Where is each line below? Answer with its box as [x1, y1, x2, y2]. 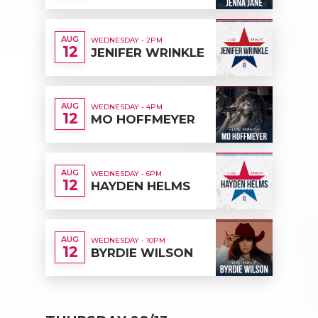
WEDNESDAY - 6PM [91, 168, 162, 178]
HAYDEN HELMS [91, 178, 190, 193]
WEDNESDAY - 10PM [91, 235, 165, 245]
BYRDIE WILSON [91, 245, 193, 260]
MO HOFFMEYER [91, 111, 195, 126]
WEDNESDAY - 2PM [91, 35, 163, 45]
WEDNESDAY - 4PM [91, 102, 163, 111]
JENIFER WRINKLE [91, 45, 204, 60]
